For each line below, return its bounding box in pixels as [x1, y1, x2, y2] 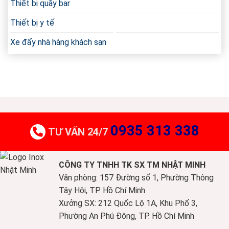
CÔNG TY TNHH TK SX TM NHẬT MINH [59, 159, 205, 170]
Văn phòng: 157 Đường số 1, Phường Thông [59, 172, 214, 182]
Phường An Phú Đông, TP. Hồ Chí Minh [59, 211, 194, 221]
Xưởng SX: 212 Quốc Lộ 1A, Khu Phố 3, [59, 198, 197, 208]
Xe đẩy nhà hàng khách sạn [10, 37, 106, 47]
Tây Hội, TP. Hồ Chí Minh [59, 185, 145, 195]
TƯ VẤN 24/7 [48, 125, 110, 138]
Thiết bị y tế [10, 17, 54, 28]
